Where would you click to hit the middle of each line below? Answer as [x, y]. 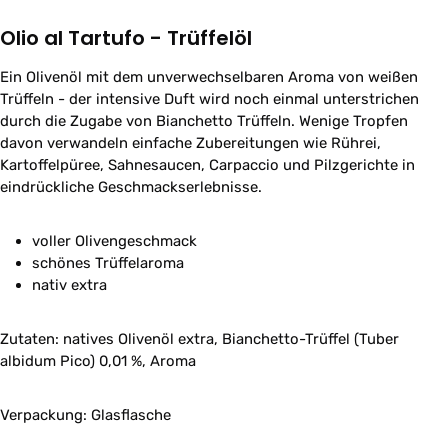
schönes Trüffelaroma [108, 263]
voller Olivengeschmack [114, 241]
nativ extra [69, 285]
